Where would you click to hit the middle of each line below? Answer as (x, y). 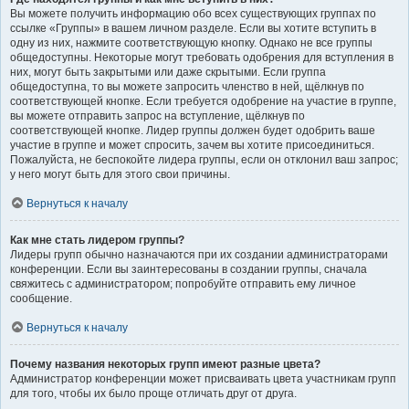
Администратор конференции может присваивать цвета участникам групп (203, 378)
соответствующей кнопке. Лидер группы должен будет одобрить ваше (193, 130)
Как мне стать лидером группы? (97, 240)
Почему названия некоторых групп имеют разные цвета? (165, 364)
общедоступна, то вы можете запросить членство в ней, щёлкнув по (187, 86)
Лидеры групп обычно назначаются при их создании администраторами (199, 254)
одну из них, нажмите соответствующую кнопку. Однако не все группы (191, 42)
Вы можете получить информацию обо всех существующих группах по (193, 13)
